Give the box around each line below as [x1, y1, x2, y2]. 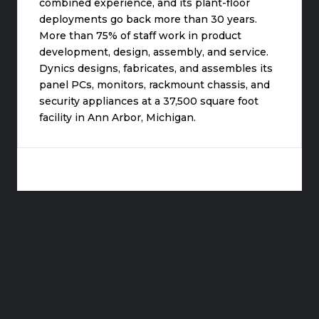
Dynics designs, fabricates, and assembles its [39, 62, 273, 75]
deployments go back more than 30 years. [39, 13, 258, 26]
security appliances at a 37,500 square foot [39, 95, 259, 108]
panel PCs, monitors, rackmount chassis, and [39, 78, 271, 92]
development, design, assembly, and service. [39, 46, 269, 59]
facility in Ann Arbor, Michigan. [39, 111, 197, 125]
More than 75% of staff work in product [39, 29, 242, 43]
